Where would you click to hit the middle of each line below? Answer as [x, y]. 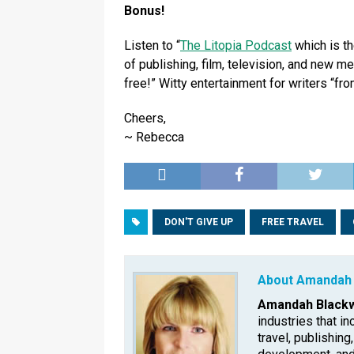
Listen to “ [152, 46]
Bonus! [144, 11]
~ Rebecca [154, 137]
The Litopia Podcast [236, 46]
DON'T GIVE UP [199, 222]
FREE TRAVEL [293, 222]
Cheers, [145, 119]
